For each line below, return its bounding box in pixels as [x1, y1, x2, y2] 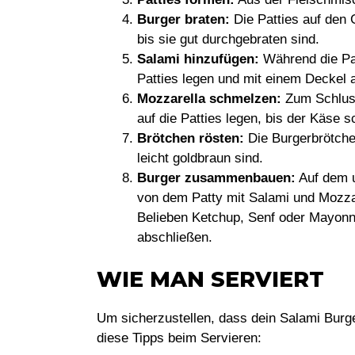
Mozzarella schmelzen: [137, 90, 281, 106]
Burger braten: [137, 11, 230, 27]
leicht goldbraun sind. [137, 150, 263, 166]
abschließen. [137, 229, 212, 245]
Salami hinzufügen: [137, 51, 259, 67]
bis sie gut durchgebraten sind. [137, 31, 319, 47]
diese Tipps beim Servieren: [97, 330, 261, 345]
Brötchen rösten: [137, 130, 244, 146]
